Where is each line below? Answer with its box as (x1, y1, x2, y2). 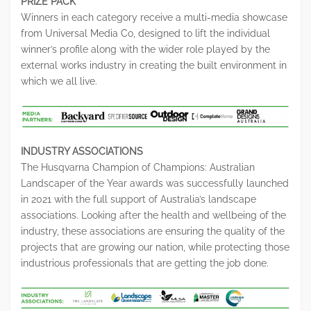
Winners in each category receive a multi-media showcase (21, 12, 287, 24)
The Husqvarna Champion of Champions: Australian (21, 162, 255, 174)
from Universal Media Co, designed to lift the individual (21, 28, 270, 40)
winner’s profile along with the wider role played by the (21, 44, 270, 56)
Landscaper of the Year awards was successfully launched (21, 178, 289, 190)
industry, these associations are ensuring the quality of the (21, 226, 285, 237)
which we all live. (21, 76, 97, 87)
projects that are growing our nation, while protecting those (21, 242, 289, 253)
